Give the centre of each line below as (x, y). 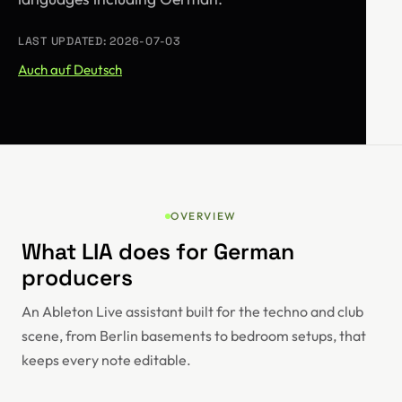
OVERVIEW (204, 216)
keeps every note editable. (106, 360)
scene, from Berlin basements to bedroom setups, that (194, 336)
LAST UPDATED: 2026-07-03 (100, 41)
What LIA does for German (158, 252)
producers (77, 278)
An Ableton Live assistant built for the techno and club (192, 311)
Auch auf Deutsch (70, 70)
